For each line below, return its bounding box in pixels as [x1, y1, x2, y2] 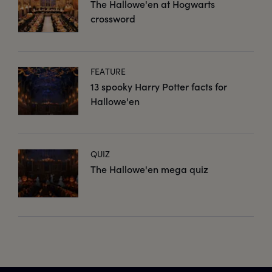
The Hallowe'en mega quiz [90, 163, 208, 176]
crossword [90, 12, 135, 25]
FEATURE [90, 66, 126, 78]
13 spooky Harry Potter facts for [90, 80, 227, 93]
